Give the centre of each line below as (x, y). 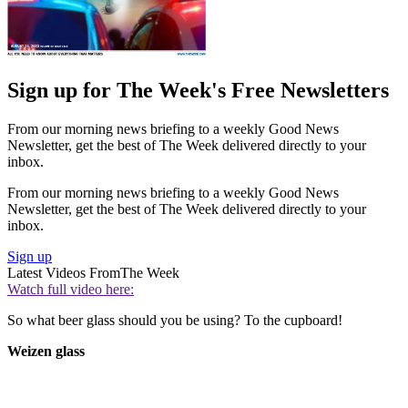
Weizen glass (46, 352)
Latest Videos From (64, 273)
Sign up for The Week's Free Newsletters (198, 91)
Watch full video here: (71, 290)
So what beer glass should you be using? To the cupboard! (175, 321)
